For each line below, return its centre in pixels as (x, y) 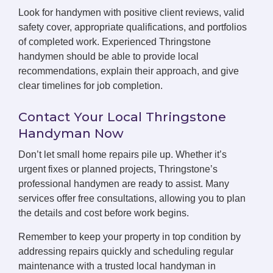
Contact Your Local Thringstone (122, 117)
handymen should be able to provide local (108, 57)
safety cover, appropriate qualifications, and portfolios (133, 27)
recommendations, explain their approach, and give (129, 71)
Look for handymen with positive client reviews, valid (131, 13)
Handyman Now (71, 133)
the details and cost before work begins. (104, 213)
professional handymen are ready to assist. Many (124, 184)
